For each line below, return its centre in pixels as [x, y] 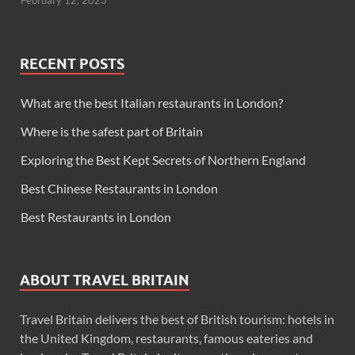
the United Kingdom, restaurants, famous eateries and [166, 338]
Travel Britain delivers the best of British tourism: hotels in [177, 319]
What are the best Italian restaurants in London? [152, 103]
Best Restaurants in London [96, 217]
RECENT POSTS [72, 64]
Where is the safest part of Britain [112, 131]
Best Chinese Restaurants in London [119, 188]
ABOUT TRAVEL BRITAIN [105, 280]
